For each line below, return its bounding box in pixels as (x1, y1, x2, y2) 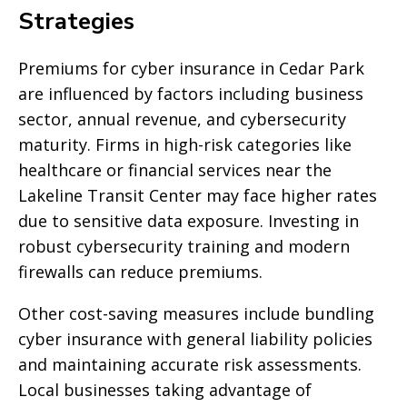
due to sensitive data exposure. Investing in (18, 210, 359, 232)
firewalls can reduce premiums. (18, 261, 263, 283)
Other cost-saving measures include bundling (18, 303, 374, 324)
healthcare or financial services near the (18, 159, 332, 181)
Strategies (18, 5, 134, 37)
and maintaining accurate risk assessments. (18, 353, 362, 375)
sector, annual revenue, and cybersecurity (18, 108, 346, 130)
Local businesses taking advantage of (18, 379, 312, 401)
